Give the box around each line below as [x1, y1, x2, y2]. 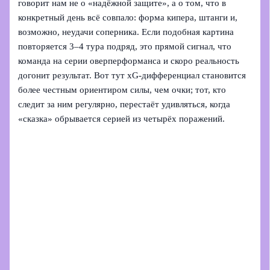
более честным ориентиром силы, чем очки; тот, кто [18, 84, 227, 95]
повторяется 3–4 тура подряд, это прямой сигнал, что [18, 41, 232, 51]
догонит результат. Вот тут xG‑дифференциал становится [18, 70, 246, 80]
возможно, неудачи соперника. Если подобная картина [18, 27, 234, 37]
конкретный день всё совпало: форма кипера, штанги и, [18, 12, 238, 22]
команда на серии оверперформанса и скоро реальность [18, 55, 240, 66]
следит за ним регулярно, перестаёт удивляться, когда [18, 99, 231, 109]
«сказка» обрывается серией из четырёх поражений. [18, 113, 225, 124]
